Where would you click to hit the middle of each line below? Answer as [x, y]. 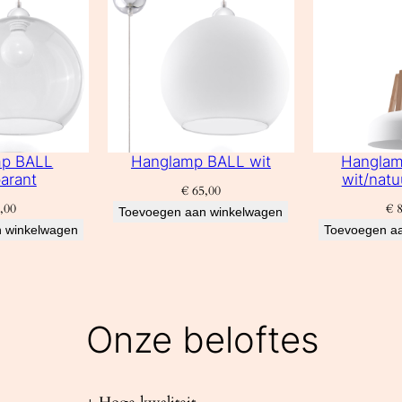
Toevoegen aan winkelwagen [201, 211]
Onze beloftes [203, 340]
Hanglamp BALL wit [201, 161]
